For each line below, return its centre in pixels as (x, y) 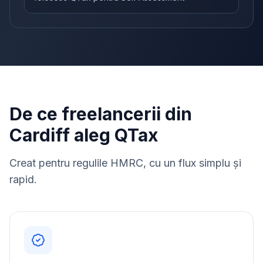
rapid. (23, 179)
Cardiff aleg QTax (84, 135)
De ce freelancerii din (101, 114)
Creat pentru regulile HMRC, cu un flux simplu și (125, 163)
